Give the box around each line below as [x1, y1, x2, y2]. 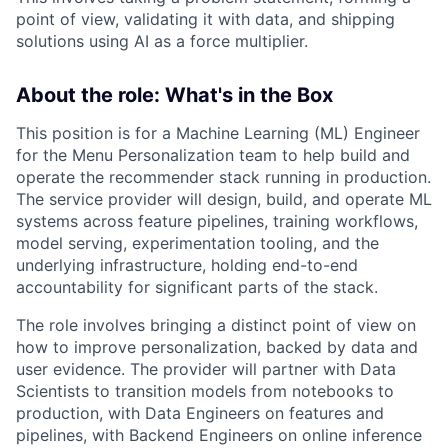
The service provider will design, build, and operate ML [16, 189, 432, 209]
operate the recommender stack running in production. [16, 167, 431, 187]
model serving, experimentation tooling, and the [16, 233, 379, 253]
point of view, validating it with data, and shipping [16, 9, 395, 29]
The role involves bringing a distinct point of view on [16, 315, 416, 335]
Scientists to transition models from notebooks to [16, 381, 394, 401]
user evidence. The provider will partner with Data [16, 359, 396, 379]
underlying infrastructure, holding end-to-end [16, 255, 358, 275]
